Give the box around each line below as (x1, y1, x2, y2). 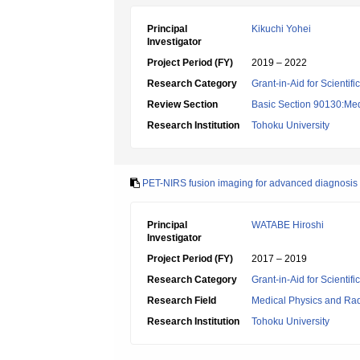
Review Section (147, 99, 218, 110)
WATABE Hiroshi (252, 219, 324, 231)
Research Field (147, 295, 216, 306)
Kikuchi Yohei (252, 23, 311, 35)
